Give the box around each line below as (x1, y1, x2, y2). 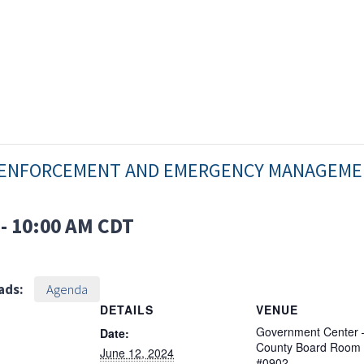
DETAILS (100, 301, 154, 318)
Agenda (46, 280, 88, 299)
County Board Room (256, 339, 361, 356)
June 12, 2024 (100, 344, 174, 362)
